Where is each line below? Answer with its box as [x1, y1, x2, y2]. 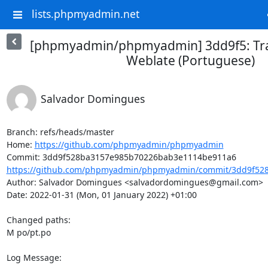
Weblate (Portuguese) [126, 52, 255, 69]
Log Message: [6, 252, 62, 263]
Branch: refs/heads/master [6, 126, 114, 138]
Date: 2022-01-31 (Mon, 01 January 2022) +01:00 [6, 189, 197, 200]
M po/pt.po [6, 227, 51, 238]
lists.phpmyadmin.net [31, 7, 139, 22]
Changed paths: [6, 214, 73, 226]
